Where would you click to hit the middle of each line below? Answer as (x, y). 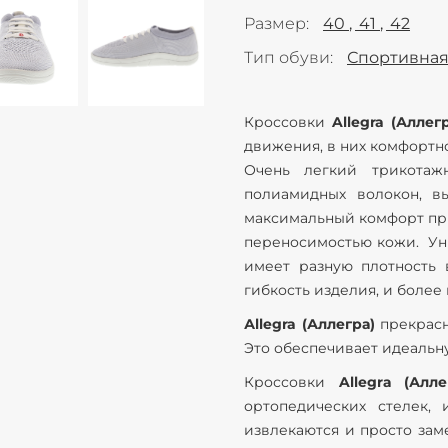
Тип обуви (287, 57)
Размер (275, 23)
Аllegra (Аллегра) (312, 324)
